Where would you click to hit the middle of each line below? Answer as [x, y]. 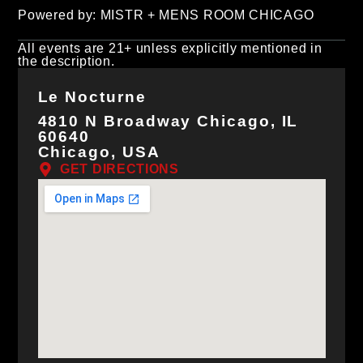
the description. [66, 61]
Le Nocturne [92, 97]
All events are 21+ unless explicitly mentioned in [170, 48]
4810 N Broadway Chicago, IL [168, 122]
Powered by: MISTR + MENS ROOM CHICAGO [166, 15]
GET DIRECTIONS [120, 169]
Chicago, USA [99, 152]
